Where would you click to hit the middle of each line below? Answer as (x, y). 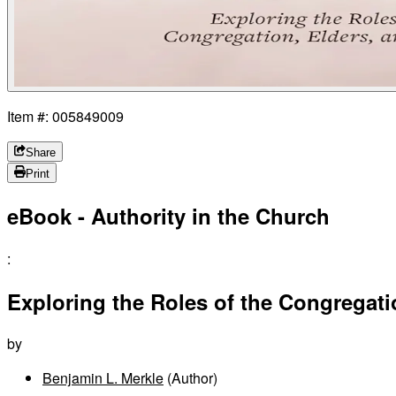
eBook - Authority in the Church (168, 215)
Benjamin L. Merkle (103, 378)
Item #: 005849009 (65, 116)
